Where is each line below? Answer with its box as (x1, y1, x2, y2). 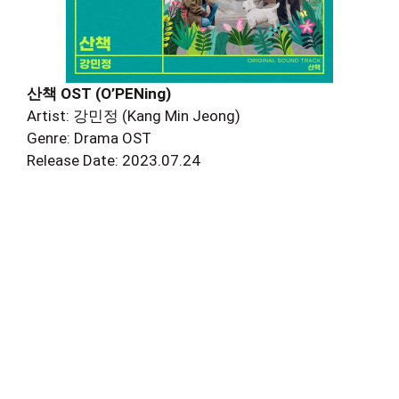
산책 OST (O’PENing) (27, 85, 171, 102)
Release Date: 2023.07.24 (27, 151, 200, 169)
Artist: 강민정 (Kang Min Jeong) (27, 107, 240, 125)
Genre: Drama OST (27, 129, 151, 147)
